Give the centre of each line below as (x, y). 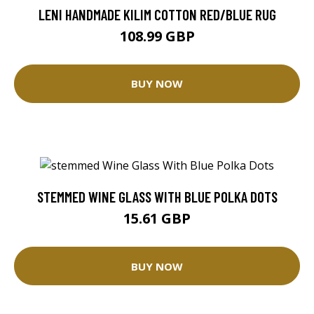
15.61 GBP (157, 219)
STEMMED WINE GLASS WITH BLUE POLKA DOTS (157, 197)
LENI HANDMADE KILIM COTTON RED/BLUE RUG (157, 14)
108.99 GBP (157, 36)
